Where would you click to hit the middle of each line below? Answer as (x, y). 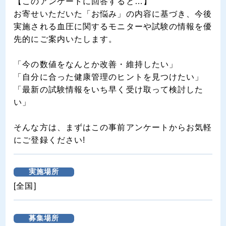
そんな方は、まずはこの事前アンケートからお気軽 (113, 127)
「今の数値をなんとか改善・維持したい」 (96, 64)
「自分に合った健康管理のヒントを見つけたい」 (109, 77)
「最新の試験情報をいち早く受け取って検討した (109, 89)
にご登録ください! (50, 140)
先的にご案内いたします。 (66, 39)
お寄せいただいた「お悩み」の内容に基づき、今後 (113, 14)
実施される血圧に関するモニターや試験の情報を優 (113, 26)
